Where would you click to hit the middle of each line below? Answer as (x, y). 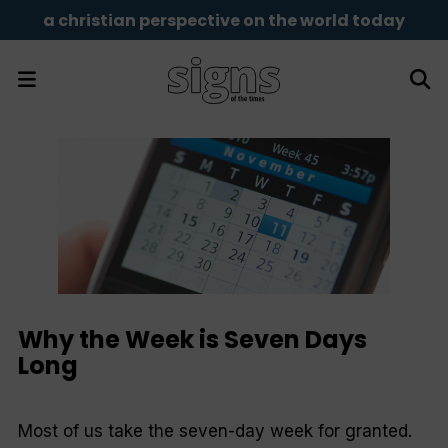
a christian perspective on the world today (224, 20)
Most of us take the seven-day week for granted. (214, 430)
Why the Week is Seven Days (192, 340)
